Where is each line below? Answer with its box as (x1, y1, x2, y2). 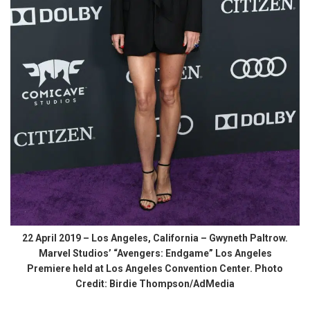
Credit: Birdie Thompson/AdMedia (75, 277, 235, 289)
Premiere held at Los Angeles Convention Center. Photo (27, 262, 283, 274)
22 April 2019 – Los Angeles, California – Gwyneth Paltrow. (22, 232, 288, 244)
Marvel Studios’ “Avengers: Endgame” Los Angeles (38, 247, 272, 259)
